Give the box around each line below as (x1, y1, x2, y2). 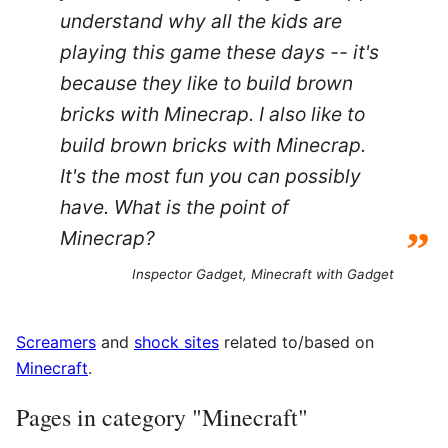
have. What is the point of (60, 194, 289, 219)
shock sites (134, 331, 219, 352)
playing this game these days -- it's (60, 39, 379, 64)
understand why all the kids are (60, 8, 342, 33)
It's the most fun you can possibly (60, 163, 361, 188)
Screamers (16, 331, 96, 352)
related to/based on (219, 331, 374, 352)
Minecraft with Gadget (251, 265, 394, 282)
